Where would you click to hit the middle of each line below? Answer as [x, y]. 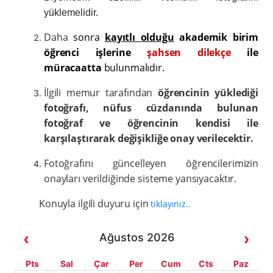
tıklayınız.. [171, 204]
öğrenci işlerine [87, 52]
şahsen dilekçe [189, 52]
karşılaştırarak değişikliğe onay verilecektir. [149, 138]
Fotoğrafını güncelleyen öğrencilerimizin [151, 163]
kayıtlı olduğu [140, 37]
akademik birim [216, 37]
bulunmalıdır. [134, 68]
